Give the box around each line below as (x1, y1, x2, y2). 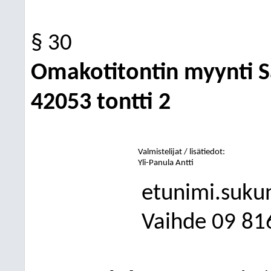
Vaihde (141, 211, 206, 235)
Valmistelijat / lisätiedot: (138, 148, 226, 157)
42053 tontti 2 (31, 91, 171, 115)
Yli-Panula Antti (138, 158, 194, 168)
